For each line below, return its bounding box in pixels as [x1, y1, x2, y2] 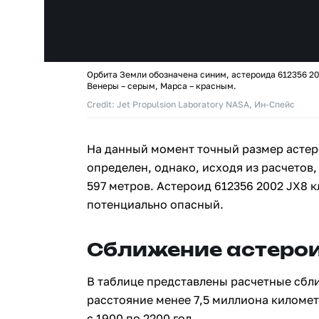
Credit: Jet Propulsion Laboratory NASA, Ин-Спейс [87, 99, 295, 110]
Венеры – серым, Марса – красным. [87, 80, 236, 91]
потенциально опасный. [87, 197, 224, 211]
